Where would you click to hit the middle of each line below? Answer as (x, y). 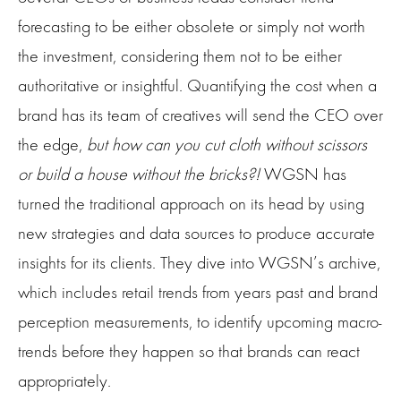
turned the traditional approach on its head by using (191, 204)
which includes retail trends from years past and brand (198, 293)
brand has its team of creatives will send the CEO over (200, 115)
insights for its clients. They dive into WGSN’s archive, (199, 263)
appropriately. (67, 381)
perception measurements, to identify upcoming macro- (200, 322)
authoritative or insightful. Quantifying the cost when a (197, 86)
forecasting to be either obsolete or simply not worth (192, 27)
